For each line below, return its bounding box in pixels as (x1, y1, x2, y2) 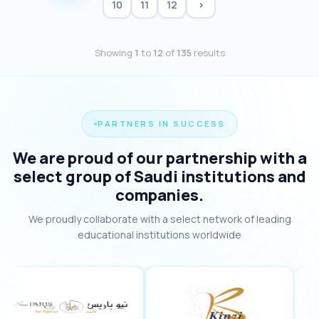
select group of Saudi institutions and (13, 166, 306, 187)
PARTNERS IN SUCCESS (98, 118, 226, 129)
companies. (115, 184, 204, 205)
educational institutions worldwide (78, 228, 241, 241)
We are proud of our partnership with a (12, 147, 307, 168)
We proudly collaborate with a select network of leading (28, 212, 291, 226)
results (191, 46, 225, 59)
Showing (94, 46, 135, 59)
